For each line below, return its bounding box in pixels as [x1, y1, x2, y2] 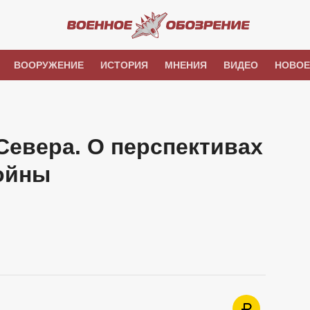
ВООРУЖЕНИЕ [13, 60, 84, 71]
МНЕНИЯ [164, 60, 207, 71]
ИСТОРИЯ [100, 60, 148, 71]
